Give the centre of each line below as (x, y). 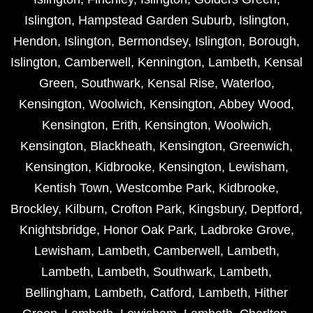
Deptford (275, 209)
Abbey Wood (255, 104)
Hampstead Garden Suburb (155, 21)
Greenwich (259, 146)
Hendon (35, 42)
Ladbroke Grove (245, 230)
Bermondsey (153, 42)
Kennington (169, 63)
